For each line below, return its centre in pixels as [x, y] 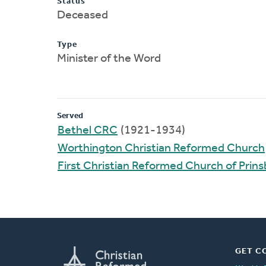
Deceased [83, 15]
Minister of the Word [109, 58]
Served [70, 116]
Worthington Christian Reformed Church [161, 148]
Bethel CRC [88, 130]
